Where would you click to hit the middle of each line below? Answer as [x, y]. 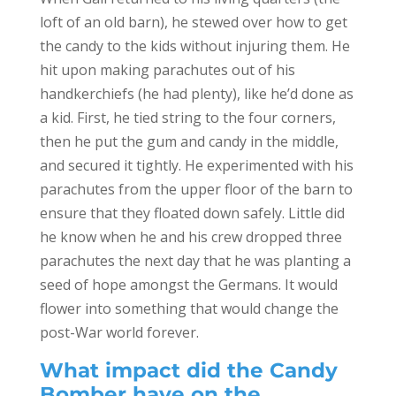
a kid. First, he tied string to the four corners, [187, 118]
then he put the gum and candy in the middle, [189, 142]
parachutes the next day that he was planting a [195, 261]
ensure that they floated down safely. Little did [192, 213]
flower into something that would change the [189, 309]
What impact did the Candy [188, 371]
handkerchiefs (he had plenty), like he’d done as [196, 94]
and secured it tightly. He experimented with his [196, 166]
